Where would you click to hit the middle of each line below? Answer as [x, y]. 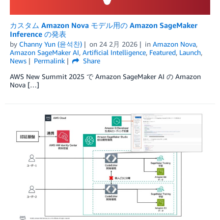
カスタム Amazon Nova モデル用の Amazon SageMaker [104, 25]
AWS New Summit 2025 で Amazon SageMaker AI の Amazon [105, 77]
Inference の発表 [38, 34]
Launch [190, 53]
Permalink [49, 61]
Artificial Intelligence [114, 53]
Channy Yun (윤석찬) [51, 44]
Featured [163, 53]
